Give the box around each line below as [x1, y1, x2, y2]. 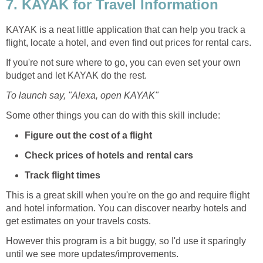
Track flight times [25, 170, 100, 180]
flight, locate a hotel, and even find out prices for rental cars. [6, 37, 251, 48]
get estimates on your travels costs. [6, 215, 151, 226]
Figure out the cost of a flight [25, 130, 152, 140]
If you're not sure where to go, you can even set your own [6, 57, 241, 68]
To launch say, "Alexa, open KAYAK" [6, 90, 159, 100]
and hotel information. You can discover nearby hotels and [6, 203, 247, 213]
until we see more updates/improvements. [6, 248, 178, 259]
